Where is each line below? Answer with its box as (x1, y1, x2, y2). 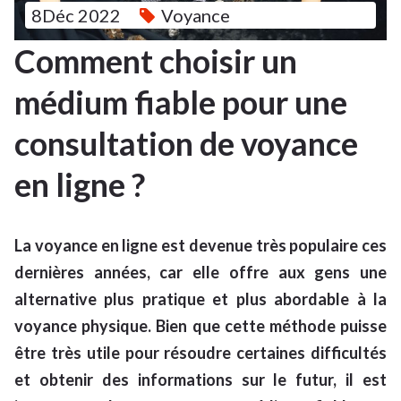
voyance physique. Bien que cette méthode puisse (14, 316, 387, 337)
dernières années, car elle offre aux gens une (14, 262, 387, 283)
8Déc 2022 (31, 4, 122, 27)
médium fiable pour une (14, 82, 347, 123)
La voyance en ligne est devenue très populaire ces (14, 235, 387, 256)
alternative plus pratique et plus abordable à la (14, 289, 387, 310)
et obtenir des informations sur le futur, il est (14, 370, 387, 390)
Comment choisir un (14, 41, 297, 81)
